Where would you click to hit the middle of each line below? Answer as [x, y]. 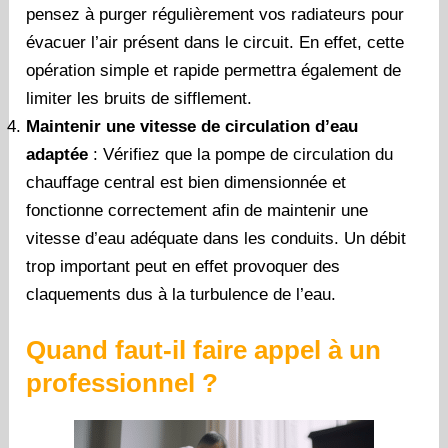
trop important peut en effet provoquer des [183, 266]
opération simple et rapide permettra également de [214, 70]
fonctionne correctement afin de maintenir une [197, 210]
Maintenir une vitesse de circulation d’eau [192, 126]
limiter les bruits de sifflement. [139, 98]
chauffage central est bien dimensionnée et [186, 182]
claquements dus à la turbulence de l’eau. [181, 294]
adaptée [57, 154]
